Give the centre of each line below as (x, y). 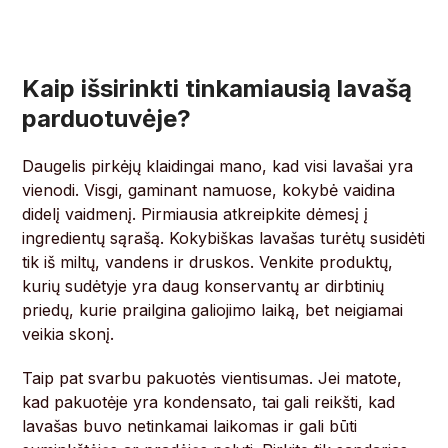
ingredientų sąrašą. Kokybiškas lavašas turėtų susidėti (224, 238)
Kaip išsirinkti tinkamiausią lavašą (217, 89)
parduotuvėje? (107, 119)
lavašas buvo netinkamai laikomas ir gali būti (190, 426)
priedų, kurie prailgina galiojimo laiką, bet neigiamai (213, 310)
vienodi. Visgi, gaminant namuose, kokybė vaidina (209, 190)
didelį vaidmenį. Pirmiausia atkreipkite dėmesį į (195, 214)
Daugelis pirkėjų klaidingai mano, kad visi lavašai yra (218, 166)
